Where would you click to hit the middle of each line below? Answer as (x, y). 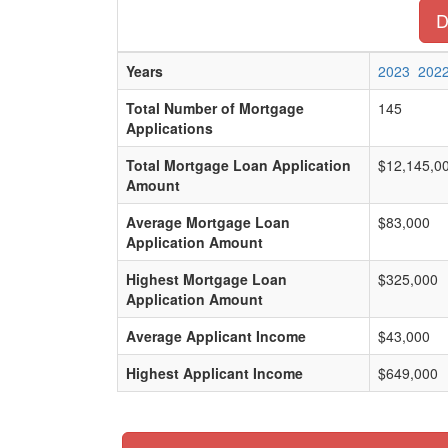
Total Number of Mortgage (215, 108)
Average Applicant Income (216, 336)
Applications (169, 128)
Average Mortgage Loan (208, 222)
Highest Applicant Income (214, 373)
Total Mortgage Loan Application (238, 165)
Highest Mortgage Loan (206, 279)
